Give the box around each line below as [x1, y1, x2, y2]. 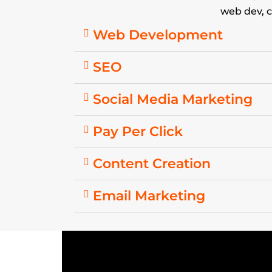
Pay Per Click [93, 123, 183, 140]
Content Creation [93, 155, 211, 172]
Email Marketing [93, 188, 205, 205]
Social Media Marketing [93, 91, 253, 108]
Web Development [93, 27, 223, 44]
